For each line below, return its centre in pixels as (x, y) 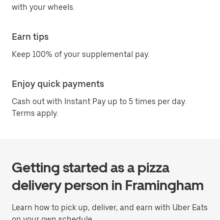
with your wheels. (43, 7)
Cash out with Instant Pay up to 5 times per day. (99, 101)
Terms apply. (35, 113)
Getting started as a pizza (91, 167)
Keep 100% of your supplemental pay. (81, 54)
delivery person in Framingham (108, 185)
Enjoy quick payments (58, 84)
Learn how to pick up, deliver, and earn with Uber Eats (110, 207)
